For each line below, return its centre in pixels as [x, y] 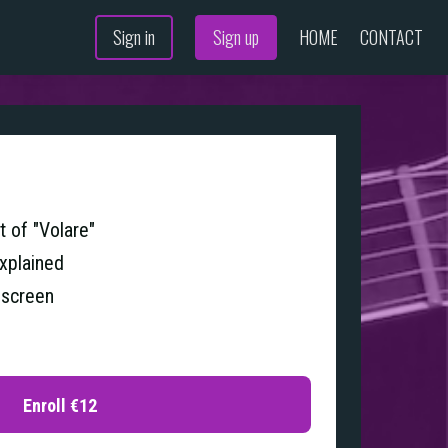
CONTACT [391, 37]
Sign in [134, 37]
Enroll [45, 405]
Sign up [236, 37]
